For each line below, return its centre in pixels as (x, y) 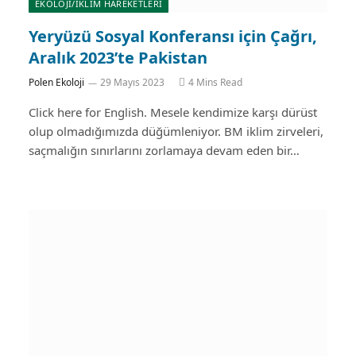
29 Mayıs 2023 (132, 82)
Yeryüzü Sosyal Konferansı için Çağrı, (173, 36)
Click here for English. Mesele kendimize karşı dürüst (173, 112)
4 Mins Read (215, 82)
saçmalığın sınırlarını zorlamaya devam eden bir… (164, 150)
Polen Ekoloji (56, 82)
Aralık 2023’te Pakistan (118, 58)
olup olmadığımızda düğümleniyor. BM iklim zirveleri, (176, 131)
